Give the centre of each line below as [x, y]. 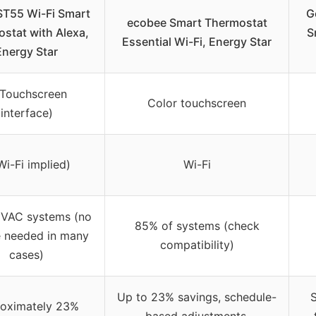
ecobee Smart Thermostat [197, 22]
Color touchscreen [197, 103]
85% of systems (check [197, 225]
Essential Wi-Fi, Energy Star [197, 41]
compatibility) [197, 244]
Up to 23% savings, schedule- [197, 297]
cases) [26, 254]
